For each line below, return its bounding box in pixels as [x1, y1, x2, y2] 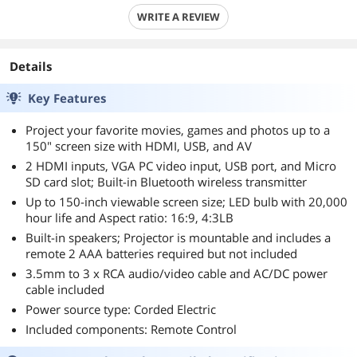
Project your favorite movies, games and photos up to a [25, 122, 330, 138]
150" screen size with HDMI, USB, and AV [25, 138, 252, 154]
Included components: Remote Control [25, 321, 237, 337]
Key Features [28, 90, 106, 106]
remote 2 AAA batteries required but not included [25, 245, 297, 261]
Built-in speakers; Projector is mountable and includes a [25, 229, 331, 245]
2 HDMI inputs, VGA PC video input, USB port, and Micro [25, 158, 336, 174]
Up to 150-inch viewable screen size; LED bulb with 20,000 [25, 194, 347, 210]
